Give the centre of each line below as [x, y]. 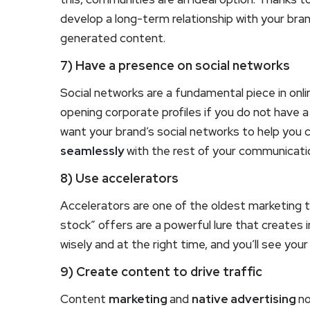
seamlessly [92, 151]
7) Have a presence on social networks [175, 65]
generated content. [113, 38]
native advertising [245, 299]
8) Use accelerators [119, 178]
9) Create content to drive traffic [161, 271]
